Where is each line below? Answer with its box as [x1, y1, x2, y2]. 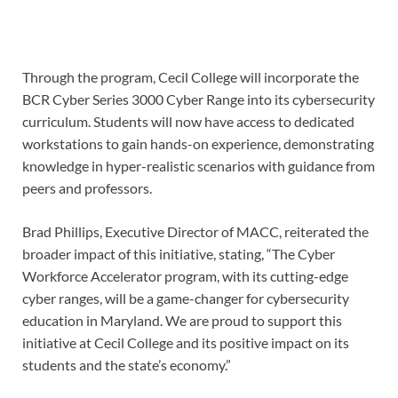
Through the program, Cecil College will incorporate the [22, 68, 359, 85]
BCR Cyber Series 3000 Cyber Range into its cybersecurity [22, 90, 375, 107]
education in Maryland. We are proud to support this [22, 311, 342, 329]
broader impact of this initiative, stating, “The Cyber [22, 244, 335, 262]
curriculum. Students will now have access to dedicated [22, 112, 354, 130]
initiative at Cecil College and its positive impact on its [22, 333, 349, 351]
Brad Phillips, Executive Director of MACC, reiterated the [22, 222, 369, 240]
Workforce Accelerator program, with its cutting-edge [22, 267, 348, 284]
